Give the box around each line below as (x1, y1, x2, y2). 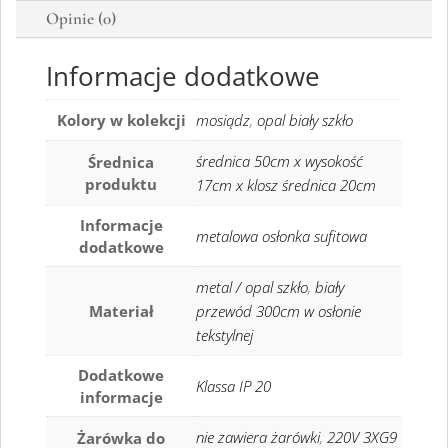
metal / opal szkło (196, 277, 308, 298)
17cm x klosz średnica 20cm (196, 175, 376, 196)
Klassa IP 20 (196, 376, 271, 397)
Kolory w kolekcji (56, 110, 186, 131)
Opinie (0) (46, 8, 116, 30)
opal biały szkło (257, 110, 353, 131)
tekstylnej (196, 325, 253, 346)
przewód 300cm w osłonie (196, 301, 361, 322)
